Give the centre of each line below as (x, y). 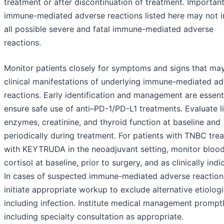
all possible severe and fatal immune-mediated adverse (109, 29)
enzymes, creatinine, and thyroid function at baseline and (112, 122)
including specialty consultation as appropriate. (94, 217)
